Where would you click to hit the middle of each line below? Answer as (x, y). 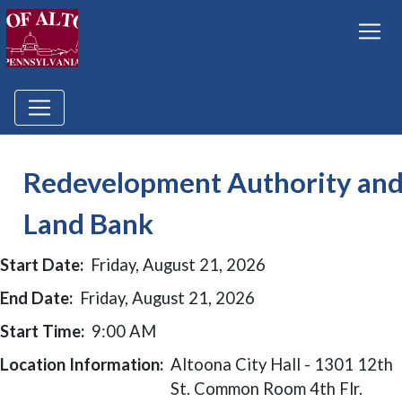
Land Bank (88, 223)
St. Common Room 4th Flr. (267, 389)
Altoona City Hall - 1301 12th (282, 364)
